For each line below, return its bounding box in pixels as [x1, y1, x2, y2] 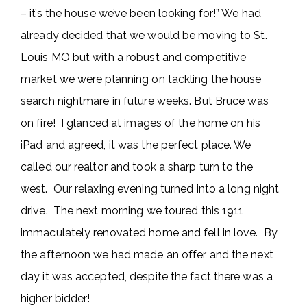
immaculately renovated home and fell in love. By [21, 226, 278, 239]
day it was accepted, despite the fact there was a [21, 270, 273, 283]
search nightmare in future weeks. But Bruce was [21, 95, 269, 108]
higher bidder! [21, 292, 90, 305]
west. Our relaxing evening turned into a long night [21, 182, 280, 195]
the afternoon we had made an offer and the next [21, 248, 273, 261]
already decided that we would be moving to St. [21, 29, 267, 42]
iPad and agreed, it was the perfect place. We [21, 138, 251, 151]
